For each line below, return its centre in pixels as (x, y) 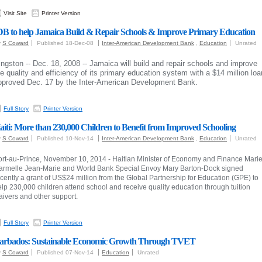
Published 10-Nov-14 (66, 138)
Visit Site (15, 13)
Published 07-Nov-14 (66, 252)
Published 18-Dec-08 (66, 43)
